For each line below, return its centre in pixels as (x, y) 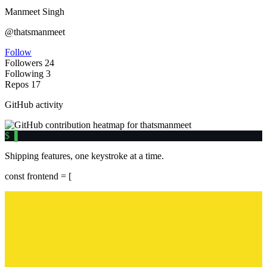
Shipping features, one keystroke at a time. (84, 156)
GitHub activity (34, 105)
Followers (24, 63)
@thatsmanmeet (35, 32)
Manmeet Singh (35, 12)
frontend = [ (48, 176)
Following (24, 74)
